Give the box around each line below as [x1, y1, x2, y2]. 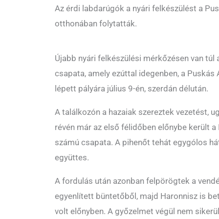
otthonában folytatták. [55, 19, 137, 29]
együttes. [55, 153, 89, 163]
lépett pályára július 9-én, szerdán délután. [55, 84, 208, 94]
